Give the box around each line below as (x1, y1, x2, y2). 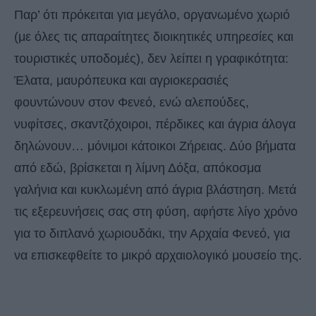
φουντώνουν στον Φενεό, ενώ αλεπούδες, (14, 95, 249, 110)
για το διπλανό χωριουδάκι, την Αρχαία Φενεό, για (14, 226, 290, 241)
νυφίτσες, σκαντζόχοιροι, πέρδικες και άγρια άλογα (14, 117, 296, 132)
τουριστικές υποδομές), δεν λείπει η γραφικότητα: (14, 51, 288, 66)
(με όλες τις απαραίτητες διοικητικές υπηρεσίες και (14, 30, 293, 44)
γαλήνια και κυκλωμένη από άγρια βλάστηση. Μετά (14, 183, 296, 197)
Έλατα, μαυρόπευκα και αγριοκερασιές (14, 73, 229, 88)
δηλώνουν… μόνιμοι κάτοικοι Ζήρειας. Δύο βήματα (14, 139, 296, 154)
